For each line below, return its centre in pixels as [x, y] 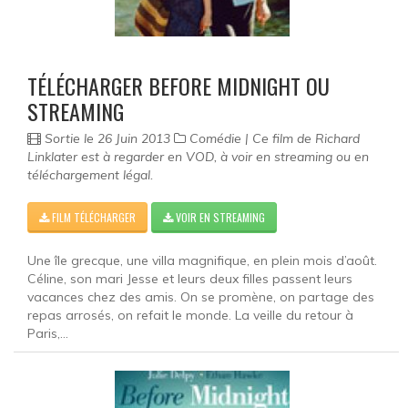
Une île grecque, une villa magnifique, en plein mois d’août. [202, 261]
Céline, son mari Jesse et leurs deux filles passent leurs [190, 279]
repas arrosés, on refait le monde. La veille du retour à [190, 316]
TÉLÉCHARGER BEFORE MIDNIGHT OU [178, 86]
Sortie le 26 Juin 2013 [107, 139]
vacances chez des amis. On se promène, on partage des [201, 297]
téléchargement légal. [90, 175]
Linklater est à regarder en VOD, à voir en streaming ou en [198, 157]
